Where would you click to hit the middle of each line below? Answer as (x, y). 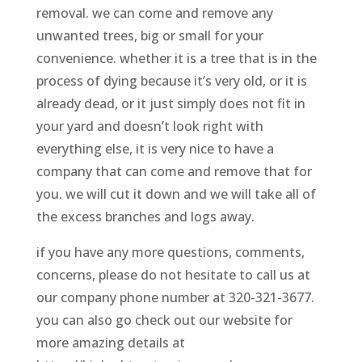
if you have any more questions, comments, (170, 252)
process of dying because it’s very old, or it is (171, 80)
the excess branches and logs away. (145, 216)
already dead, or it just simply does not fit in (170, 103)
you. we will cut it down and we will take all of (176, 194)
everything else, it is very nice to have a (155, 148)
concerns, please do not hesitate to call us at (173, 274)
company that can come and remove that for (174, 171)
